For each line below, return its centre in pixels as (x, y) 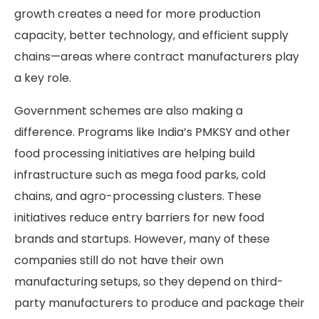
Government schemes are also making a (129, 111)
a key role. (43, 78)
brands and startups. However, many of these (142, 239)
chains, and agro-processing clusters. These (138, 197)
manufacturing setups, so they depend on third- (149, 282)
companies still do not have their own (119, 261)
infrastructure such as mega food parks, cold (140, 175)
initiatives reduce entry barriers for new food (139, 218)
